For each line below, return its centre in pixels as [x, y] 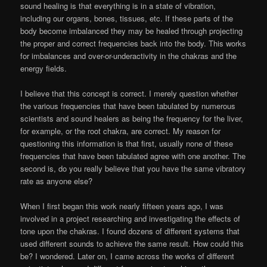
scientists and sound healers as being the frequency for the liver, [132, 118]
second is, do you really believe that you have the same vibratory [133, 168]
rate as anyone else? [57, 181]
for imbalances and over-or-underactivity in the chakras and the [129, 55]
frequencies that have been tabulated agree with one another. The [133, 156]
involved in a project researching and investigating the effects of [131, 218]
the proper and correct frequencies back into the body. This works [133, 43]
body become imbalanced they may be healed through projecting [132, 30]
